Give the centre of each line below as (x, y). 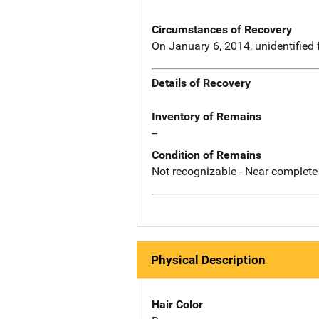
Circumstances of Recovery (222, 29)
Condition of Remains (206, 155)
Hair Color (177, 304)
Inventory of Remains (206, 117)
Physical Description (208, 260)
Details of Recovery (201, 83)
